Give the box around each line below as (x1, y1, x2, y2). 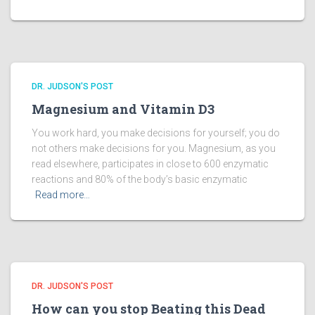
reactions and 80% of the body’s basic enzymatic (32, 174, 247, 185)
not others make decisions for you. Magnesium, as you (32, 143, 276, 154)
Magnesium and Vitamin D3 (32, 101, 214, 117)
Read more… (35, 189, 90, 200)
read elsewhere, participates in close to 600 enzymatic (32, 158, 269, 169)
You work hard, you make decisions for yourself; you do (32, 127, 280, 139)
